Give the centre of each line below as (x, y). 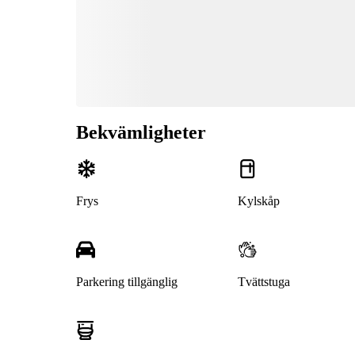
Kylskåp (258, 201)
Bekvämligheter (141, 133)
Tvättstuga (263, 282)
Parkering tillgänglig (127, 282)
